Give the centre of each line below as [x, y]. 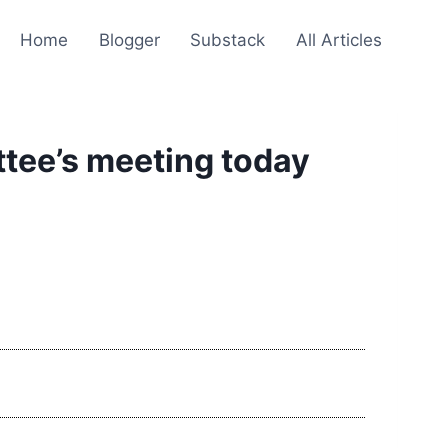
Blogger [129, 39]
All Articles [338, 39]
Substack [228, 39]
